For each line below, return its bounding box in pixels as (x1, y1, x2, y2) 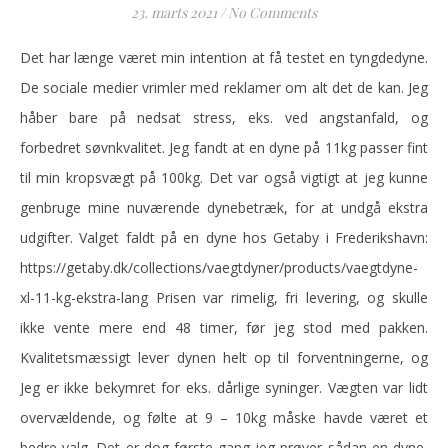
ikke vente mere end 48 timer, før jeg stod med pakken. (20, 318, 428, 337)
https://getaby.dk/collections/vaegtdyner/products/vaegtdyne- (20, 258, 418, 277)
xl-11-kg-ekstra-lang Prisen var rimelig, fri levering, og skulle (20, 288, 428, 307)
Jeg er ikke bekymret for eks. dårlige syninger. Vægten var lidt (20, 378, 428, 397)
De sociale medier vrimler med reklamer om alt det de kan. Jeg (20, 78, 428, 97)
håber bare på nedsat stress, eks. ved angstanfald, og (20, 108, 428, 127)
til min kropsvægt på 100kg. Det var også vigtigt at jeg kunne (20, 168, 428, 187)
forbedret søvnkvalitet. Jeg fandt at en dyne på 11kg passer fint (20, 138, 428, 157)
